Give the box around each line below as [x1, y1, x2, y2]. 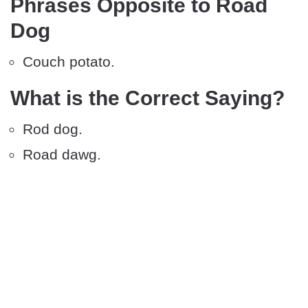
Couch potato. [23, 54, 115, 70]
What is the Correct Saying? [10, 87, 285, 110]
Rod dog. [23, 121, 82, 137]
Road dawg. [23, 146, 101, 163]
